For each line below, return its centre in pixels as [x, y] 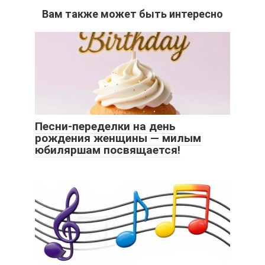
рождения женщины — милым [118, 138]
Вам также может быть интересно [132, 14]
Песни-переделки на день [105, 127]
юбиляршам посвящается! [108, 150]
